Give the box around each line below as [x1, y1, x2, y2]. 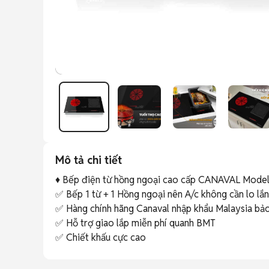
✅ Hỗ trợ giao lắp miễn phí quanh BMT [55, 217, 218, 229]
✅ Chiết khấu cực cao [55, 231, 146, 244]
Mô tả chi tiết [55, 153, 122, 167]
